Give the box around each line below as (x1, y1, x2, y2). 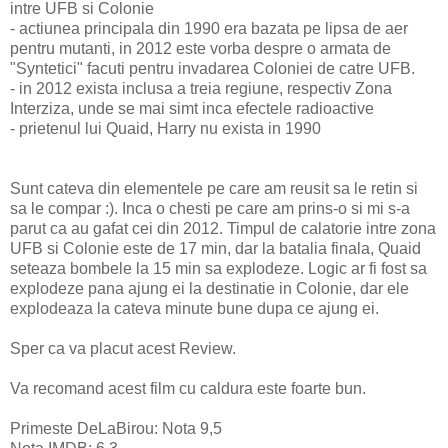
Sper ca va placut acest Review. (10, 339, 236, 357)
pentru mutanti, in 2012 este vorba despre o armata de (10, 39, 391, 57)
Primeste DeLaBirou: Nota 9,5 (10, 419, 222, 437)
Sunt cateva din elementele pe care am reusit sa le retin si (10, 179, 418, 197)
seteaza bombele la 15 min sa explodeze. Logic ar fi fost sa (10, 259, 427, 277)
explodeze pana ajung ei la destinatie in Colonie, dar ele (10, 279, 409, 297)
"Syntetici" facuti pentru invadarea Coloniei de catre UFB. (10, 59, 415, 77)
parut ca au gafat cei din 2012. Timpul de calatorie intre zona (10, 219, 436, 237)
